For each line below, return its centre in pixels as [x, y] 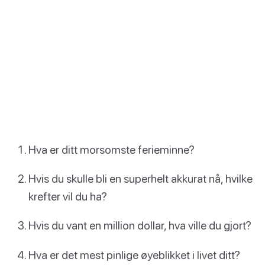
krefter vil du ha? [68, 196]
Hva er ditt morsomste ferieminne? [112, 149]
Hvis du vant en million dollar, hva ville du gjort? [140, 225]
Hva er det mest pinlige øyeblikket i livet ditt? [134, 254]
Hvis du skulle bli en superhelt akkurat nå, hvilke [140, 179]
